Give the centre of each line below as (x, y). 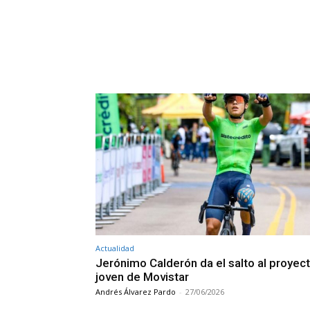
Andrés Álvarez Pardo (136, 291)
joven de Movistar (142, 276)
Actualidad (115, 248)
